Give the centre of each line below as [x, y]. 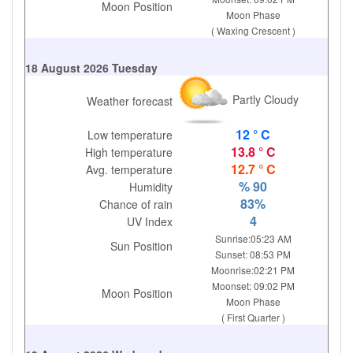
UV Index [150, 221]
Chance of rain [136, 204]
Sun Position [142, 246]
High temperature [129, 152]
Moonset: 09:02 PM [253, 286]
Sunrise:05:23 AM [253, 238]
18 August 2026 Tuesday [91, 68]
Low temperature [130, 135]
